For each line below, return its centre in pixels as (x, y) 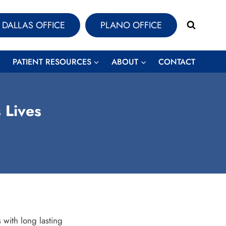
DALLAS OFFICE (33, 25)
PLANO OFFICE (131, 25)
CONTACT (177, 62)
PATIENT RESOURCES (52, 62)
